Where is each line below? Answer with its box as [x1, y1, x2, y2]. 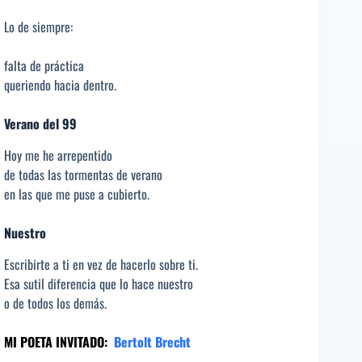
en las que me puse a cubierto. [4, 183, 149, 204]
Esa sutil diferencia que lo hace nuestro [4, 273, 193, 293]
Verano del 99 [4, 114, 77, 134]
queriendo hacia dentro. [4, 75, 116, 95]
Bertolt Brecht [114, 331, 191, 351]
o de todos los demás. [4, 293, 107, 313]
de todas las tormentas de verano [4, 164, 162, 184]
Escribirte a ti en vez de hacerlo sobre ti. [4, 254, 198, 274]
